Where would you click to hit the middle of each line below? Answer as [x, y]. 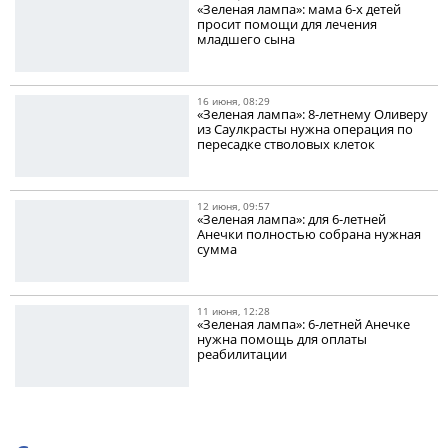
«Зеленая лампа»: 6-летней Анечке [304, 324]
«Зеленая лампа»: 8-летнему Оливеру [313, 114]
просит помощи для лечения [287, 24]
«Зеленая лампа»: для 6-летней [292, 219]
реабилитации [242, 354]
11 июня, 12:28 [234, 311]
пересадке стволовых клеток [286, 144]
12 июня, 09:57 [234, 206]
